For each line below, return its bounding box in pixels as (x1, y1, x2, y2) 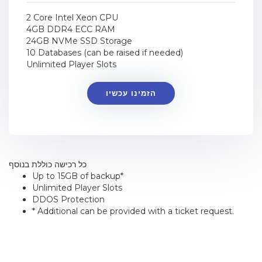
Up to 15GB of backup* (32, 171, 123, 181)
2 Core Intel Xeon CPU (26, 12, 118, 23)
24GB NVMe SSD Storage (26, 36, 132, 46)
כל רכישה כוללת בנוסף (9, 159, 87, 170)
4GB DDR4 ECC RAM (26, 24, 115, 35)
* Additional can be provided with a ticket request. (32, 206, 234, 216)
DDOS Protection (32, 194, 105, 205)
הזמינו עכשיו (105, 88, 156, 98)
